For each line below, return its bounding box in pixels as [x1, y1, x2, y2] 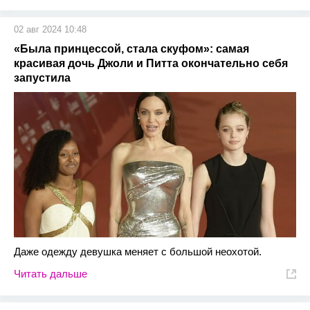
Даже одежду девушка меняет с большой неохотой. [14, 246, 262, 258]
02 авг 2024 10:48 [14, 24, 86, 35]
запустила [14, 72, 71, 84]
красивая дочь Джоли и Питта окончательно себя [14, 57, 288, 70]
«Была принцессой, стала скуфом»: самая [14, 43, 249, 55]
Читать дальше [14, 268, 87, 280]
